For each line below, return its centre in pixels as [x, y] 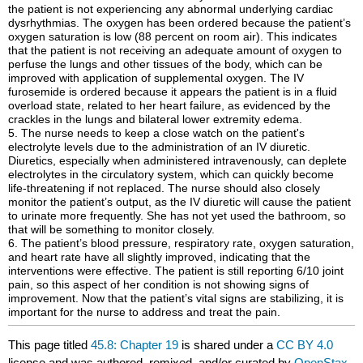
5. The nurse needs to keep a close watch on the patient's [157, 132]
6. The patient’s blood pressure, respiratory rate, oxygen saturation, [181, 243]
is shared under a [228, 344]
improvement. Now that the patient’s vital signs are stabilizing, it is [176, 298]
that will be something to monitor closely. [112, 229]
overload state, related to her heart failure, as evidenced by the [170, 105]
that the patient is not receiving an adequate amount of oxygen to [175, 50]
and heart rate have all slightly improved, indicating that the [160, 256]
